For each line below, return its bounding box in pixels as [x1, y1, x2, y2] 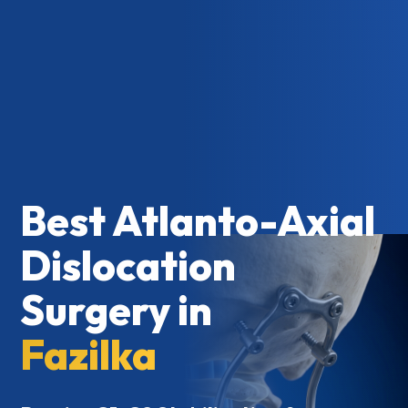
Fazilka [20, 328, 158, 381]
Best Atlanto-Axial [20, 194, 376, 247]
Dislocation [20, 239, 237, 291]
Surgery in [20, 283, 213, 336]
